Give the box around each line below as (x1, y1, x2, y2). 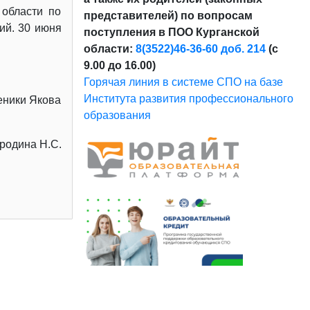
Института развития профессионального (83, 92, 293, 104)
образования (83, 109, 151, 121)
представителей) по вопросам (83, 9, 253, 21)
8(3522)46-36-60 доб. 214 (135, 42, 266, 55)
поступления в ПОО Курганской (83, 26, 259, 38)
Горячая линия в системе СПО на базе (83, 75, 283, 88)
